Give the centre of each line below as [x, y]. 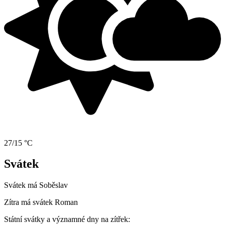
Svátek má [22, 185]
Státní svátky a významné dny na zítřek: [67, 219]
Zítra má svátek [29, 202]
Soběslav [53, 185]
